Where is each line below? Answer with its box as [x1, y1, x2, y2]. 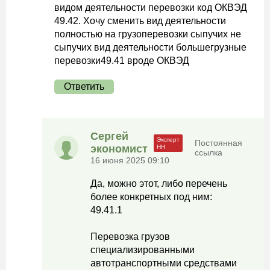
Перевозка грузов [90, 231, 170, 242]
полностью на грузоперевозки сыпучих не [54, 29, 241, 39]
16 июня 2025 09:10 [90, 155, 169, 165]
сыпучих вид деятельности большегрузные [54, 42, 246, 52]
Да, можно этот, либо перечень [90, 178, 227, 189]
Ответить [64, 81, 104, 92]
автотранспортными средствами [90, 258, 237, 268]
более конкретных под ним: [90, 192, 212, 202]
